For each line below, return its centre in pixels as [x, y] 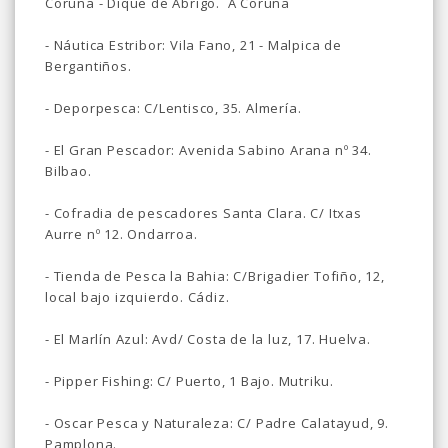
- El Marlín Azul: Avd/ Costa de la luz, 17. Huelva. [208, 338]
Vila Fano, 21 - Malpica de [256, 44]
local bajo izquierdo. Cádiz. [137, 296]
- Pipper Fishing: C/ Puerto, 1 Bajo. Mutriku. [193, 380]
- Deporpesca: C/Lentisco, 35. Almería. [173, 107]
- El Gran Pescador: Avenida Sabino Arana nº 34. [208, 149]
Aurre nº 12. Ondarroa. [121, 233]
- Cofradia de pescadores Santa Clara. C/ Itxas [203, 212]
